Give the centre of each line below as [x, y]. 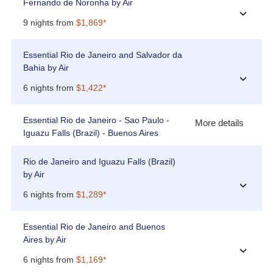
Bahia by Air [46, 68]
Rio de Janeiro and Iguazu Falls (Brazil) [99, 162]
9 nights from [49, 23]
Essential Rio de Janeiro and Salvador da [102, 55]
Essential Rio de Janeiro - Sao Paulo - [96, 120]
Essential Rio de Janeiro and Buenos [94, 227]
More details [220, 123]
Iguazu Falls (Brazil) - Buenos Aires [90, 133]
